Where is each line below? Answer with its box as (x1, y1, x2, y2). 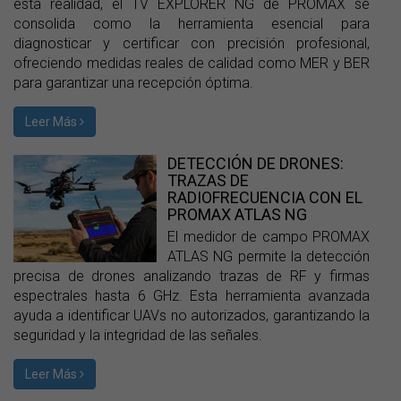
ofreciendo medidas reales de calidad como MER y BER (13, 55, 370, 72)
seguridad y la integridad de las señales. (13, 327, 262, 344)
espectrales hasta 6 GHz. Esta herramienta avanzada (13, 287, 370, 304)
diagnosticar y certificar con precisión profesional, (13, 35, 370, 52)
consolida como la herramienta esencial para (13, 15, 370, 32)
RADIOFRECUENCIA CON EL (167, 188, 363, 207)
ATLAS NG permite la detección (167, 248, 370, 265)
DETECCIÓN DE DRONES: (167, 154, 344, 173)
